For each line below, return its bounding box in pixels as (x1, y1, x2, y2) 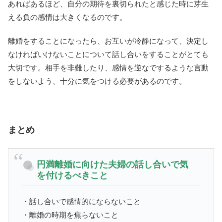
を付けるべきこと (37, 170, 108, 181)
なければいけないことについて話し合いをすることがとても (8, 50, 209, 59)
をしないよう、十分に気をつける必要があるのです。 (8, 77, 186, 86)
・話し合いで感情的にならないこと (22, 197, 141, 206)
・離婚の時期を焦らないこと (22, 210, 118, 219)
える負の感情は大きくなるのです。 (8, 13, 127, 22)
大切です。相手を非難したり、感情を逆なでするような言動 (8, 63, 209, 72)
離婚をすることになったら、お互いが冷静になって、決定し (8, 37, 209, 46)
